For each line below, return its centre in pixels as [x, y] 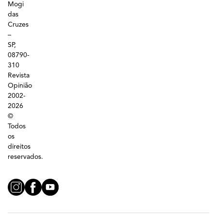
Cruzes [18, 25]
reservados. [25, 157]
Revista [19, 76]
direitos [19, 147]
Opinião [20, 86]
